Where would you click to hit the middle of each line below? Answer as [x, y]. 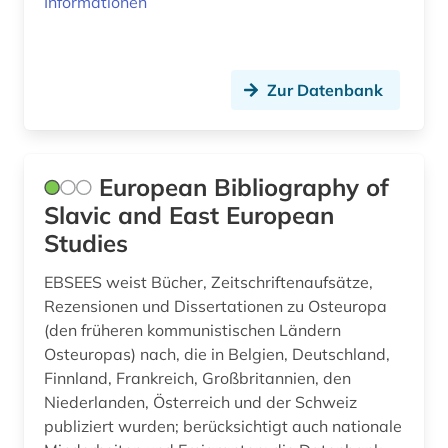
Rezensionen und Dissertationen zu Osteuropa [215, 306]
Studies [86, 243]
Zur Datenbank [325, 90]
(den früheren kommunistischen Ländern [192, 330]
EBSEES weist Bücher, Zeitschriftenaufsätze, [208, 282]
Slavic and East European [189, 215]
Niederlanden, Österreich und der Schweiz [200, 402]
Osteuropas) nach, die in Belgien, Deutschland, [217, 354]
